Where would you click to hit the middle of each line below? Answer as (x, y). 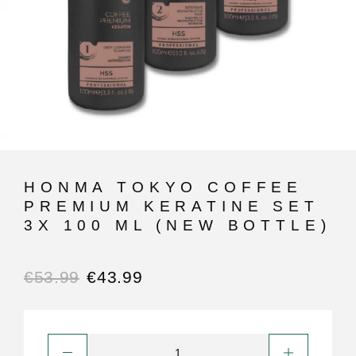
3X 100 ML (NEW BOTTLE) (178, 225)
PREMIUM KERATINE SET (172, 206)
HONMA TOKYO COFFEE (164, 187)
